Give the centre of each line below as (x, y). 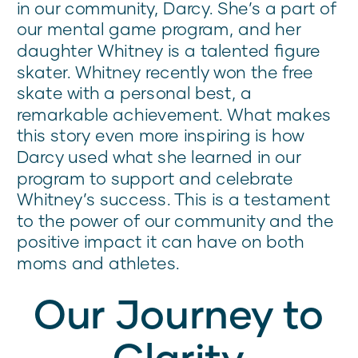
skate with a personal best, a (135, 93)
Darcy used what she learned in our (159, 157)
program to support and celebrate (155, 178)
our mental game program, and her (159, 29)
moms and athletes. (98, 263)
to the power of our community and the (175, 221)
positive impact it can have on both (161, 241)
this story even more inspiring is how (161, 135)
